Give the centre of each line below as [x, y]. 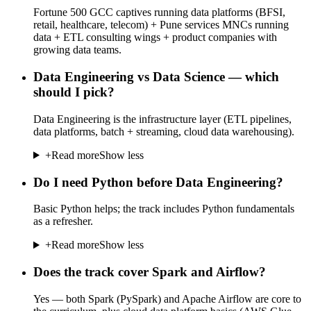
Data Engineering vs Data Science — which [156, 77]
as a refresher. [63, 221]
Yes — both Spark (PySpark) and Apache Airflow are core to [167, 299]
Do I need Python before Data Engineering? [158, 182]
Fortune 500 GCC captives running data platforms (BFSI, [159, 12]
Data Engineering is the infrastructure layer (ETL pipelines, [162, 119]
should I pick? [74, 92]
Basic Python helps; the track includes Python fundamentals [164, 209]
